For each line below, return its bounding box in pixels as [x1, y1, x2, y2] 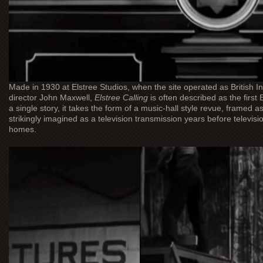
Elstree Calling [95, 93, 148, 103]
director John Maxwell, [9, 93, 95, 103]
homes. [9, 124, 36, 134]
